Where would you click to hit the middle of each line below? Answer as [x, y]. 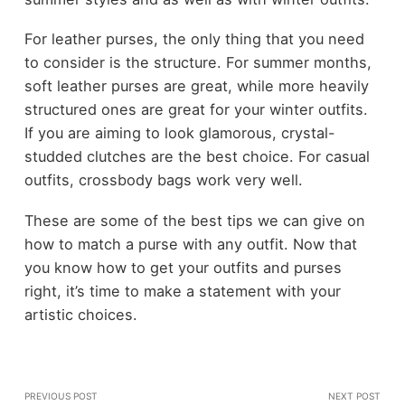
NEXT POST [355, 396]
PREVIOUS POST [61, 396]
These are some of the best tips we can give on [194, 220]
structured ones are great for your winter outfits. [196, 110]
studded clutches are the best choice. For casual [197, 157]
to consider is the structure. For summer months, [198, 63]
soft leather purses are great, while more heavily [196, 86]
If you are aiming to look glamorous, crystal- [179, 133]
